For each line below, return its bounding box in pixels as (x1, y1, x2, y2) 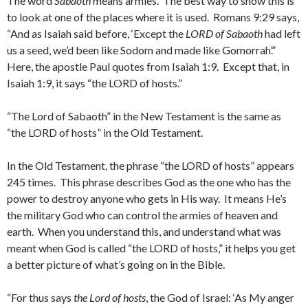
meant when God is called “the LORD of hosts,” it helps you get (7, 241, 296, 254)
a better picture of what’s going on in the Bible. (7, 258, 225, 271)
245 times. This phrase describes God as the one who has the (7, 175, 291, 188)
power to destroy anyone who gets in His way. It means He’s (7, 192, 287, 205)
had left (263, 27, 300, 40)
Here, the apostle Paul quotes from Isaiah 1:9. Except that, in (7, 60, 289, 73)
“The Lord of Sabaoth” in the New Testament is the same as (7, 109, 281, 122)
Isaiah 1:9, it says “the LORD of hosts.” (7, 76, 182, 89)
